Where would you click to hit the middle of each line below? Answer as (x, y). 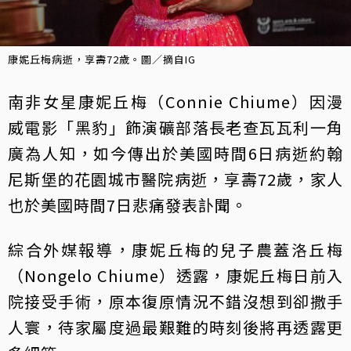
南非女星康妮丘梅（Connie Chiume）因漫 (175, 102)
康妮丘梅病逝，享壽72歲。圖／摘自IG (102, 60)
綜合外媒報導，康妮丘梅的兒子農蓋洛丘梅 (175, 250)
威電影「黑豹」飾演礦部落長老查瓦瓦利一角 (175, 128)
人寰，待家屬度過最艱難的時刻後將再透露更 (175, 327)
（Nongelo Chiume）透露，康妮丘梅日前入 (175, 276)
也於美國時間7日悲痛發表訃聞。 (128, 205)
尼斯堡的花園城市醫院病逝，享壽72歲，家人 (175, 179)
